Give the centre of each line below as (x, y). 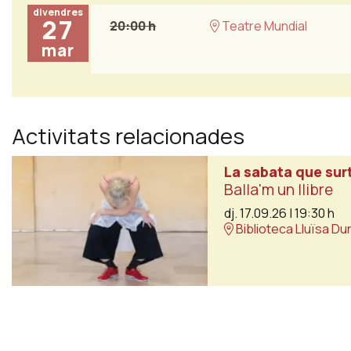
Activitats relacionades (128, 136)
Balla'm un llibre (278, 190)
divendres (58, 13)
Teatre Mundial (264, 26)
